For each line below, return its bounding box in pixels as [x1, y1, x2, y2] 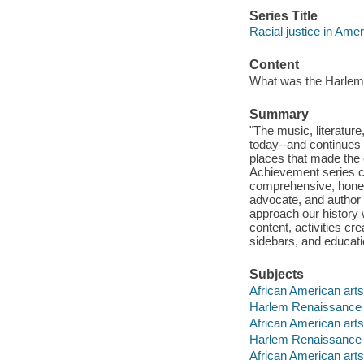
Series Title [249, 8, 318, 23]
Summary [249, 107, 309, 122]
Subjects [249, 266, 304, 281]
